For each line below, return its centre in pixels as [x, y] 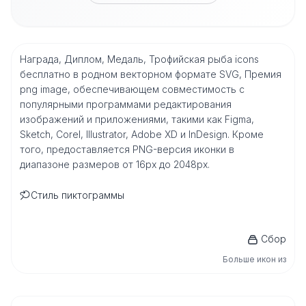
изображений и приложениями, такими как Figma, [137, 119]
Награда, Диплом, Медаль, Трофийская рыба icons [139, 59]
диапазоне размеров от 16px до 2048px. [115, 164]
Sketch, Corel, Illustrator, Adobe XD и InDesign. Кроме [142, 134]
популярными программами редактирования [126, 104]
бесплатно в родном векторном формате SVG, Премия [151, 74]
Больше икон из [254, 259]
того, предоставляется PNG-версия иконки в [127, 149]
